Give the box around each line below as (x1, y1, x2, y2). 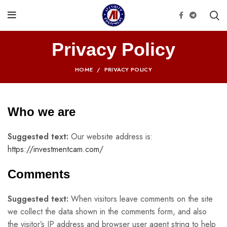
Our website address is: (71, 131, 153, 142)
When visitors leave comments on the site (71, 193, 213, 205)
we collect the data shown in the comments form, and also (8, 206, 207, 217)
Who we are (8, 105, 75, 119)
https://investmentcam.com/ (8, 143, 103, 155)
